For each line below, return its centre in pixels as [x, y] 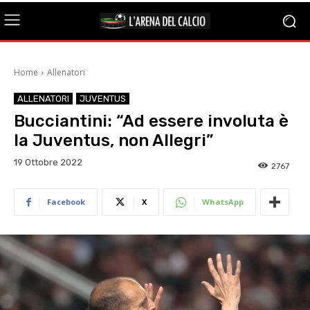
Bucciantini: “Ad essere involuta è [151, 121]
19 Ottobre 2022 [48, 163]
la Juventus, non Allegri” [113, 140]
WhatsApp [223, 202]
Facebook [66, 202]
